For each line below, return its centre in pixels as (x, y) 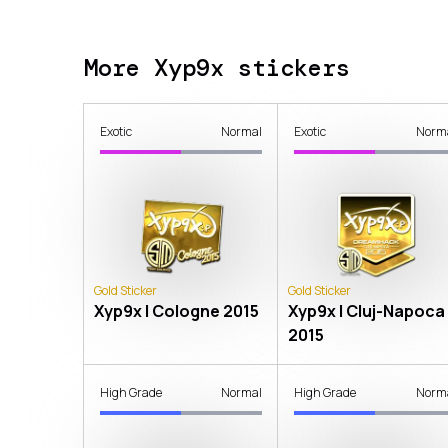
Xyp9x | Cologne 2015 (176, 310)
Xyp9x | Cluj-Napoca (367, 310)
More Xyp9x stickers (217, 68)
